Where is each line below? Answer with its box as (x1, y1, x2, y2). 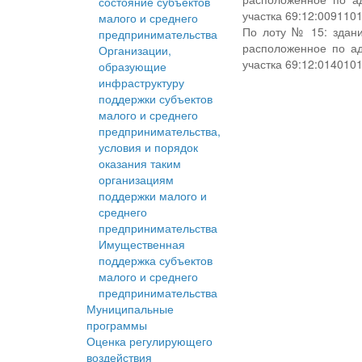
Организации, (99, 42, 171, 59)
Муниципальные (86, 301, 174, 318)
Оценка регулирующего (86, 333, 213, 350)
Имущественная (99, 236, 185, 253)
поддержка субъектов (99, 252, 213, 269)
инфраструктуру (99, 74, 184, 91)
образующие (99, 58, 166, 75)
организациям (99, 171, 174, 188)
